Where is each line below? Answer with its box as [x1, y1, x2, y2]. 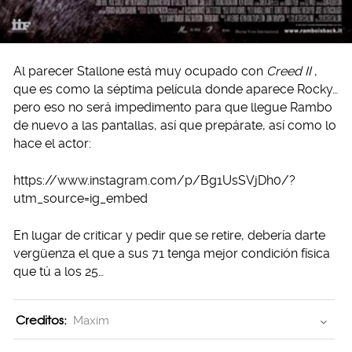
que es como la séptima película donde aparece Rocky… [13, 81, 338, 97]
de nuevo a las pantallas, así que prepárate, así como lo [13, 117, 336, 133]
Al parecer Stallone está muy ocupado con [13, 63, 266, 79]
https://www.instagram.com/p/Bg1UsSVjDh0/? [13, 172, 295, 188]
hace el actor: [13, 135, 91, 151]
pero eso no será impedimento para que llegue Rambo [13, 99, 332, 115]
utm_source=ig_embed [13, 190, 148, 206]
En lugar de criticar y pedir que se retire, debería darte [13, 227, 325, 243]
